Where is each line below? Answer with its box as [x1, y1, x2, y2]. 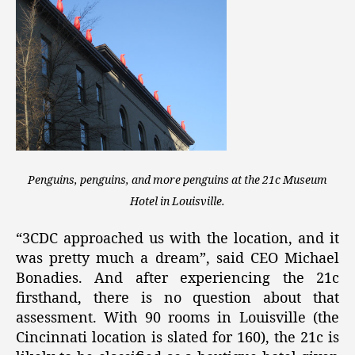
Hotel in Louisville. [130, 194, 225, 208]
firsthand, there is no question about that [16, 289, 339, 308]
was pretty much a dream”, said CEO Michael [16, 250, 339, 269]
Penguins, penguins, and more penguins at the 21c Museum [28, 173, 327, 187]
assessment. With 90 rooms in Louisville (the [16, 309, 339, 328]
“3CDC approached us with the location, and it [16, 230, 339, 249]
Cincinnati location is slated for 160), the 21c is [16, 329, 339, 348]
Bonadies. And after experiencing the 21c [16, 269, 339, 288]
